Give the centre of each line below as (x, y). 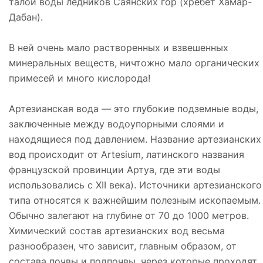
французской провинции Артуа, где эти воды (114, 169)
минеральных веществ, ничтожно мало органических (134, 63)
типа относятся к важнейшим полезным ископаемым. (135, 200)
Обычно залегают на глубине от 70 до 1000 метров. (129, 215)
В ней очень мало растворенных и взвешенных (119, 47)
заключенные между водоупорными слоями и (117, 124)
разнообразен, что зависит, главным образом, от (123, 246)
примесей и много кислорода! (80, 78)
